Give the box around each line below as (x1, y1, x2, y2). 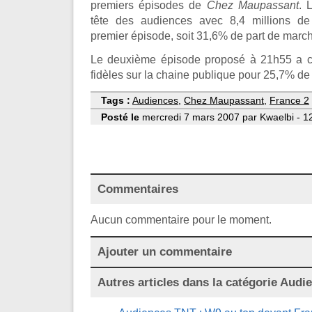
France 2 (270, 94, 309, 106)
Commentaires (97, 182, 178, 196)
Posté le (101, 111, 139, 123)
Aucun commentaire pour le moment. (91, 213, 272, 226)
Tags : (101, 94, 130, 106)
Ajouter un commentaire (97, 244, 232, 258)
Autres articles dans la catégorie (97, 275, 280, 289)
